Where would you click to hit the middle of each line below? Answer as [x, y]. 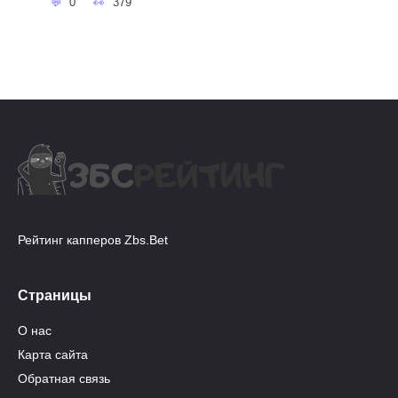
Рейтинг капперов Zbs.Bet [93, 239]
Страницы [55, 295]
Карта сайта [53, 355]
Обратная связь [64, 378]
